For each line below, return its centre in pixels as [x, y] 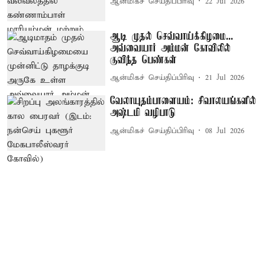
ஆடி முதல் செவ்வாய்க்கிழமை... [172, 36]
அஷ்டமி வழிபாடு [143, 113]
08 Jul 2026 [225, 131]
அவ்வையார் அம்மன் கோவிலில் [171, 48]
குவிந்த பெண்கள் [144, 60]
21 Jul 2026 [225, 78]
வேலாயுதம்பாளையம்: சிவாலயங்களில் [183, 101]
